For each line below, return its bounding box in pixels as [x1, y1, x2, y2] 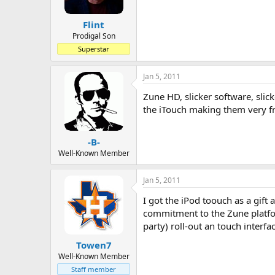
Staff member [71, 265, 116, 274]
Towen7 [76, 239, 112, 251]
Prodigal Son [72, 31, 115, 41]
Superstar [78, 44, 109, 53]
